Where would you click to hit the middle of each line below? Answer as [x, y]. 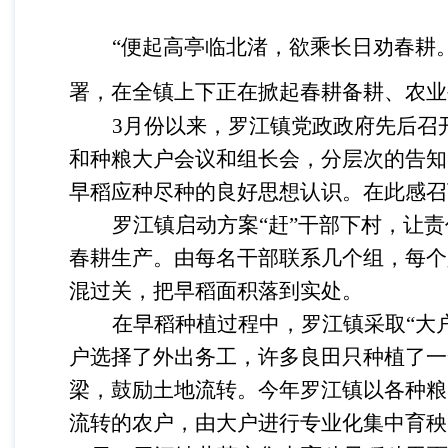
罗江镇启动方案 [185, 225]
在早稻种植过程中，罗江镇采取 [258, 324]
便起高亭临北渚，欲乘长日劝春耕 [278, 47]
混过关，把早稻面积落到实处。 [216, 291]
